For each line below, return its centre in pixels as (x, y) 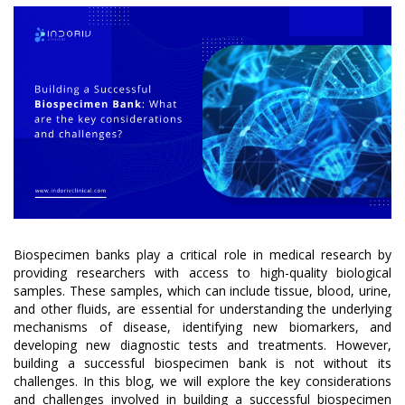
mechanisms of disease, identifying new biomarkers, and (202, 327)
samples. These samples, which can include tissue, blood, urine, (202, 291)
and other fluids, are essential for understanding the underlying (202, 309)
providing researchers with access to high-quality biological (202, 273)
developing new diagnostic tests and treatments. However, (202, 345)
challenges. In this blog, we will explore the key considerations (202, 381)
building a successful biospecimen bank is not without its (202, 363)
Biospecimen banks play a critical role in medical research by (202, 255)
